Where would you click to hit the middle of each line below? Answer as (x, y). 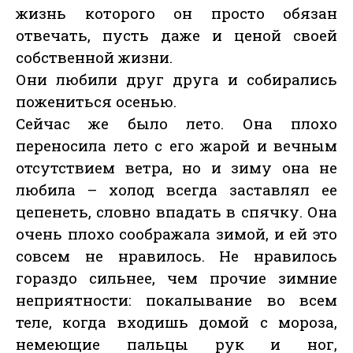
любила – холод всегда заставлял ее (176, 190)
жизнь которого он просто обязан (176, 13)
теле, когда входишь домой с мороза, (176, 322)
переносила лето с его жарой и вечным (176, 146)
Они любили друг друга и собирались (176, 80)
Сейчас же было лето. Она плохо (176, 124)
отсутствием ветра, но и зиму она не (176, 168)
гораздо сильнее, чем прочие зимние (176, 278)
